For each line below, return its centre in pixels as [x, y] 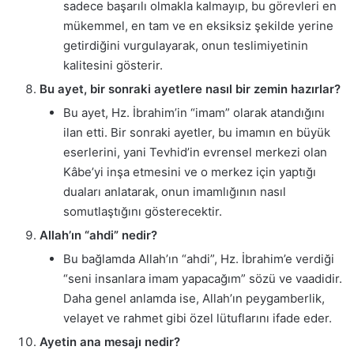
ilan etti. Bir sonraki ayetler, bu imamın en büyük [197, 132]
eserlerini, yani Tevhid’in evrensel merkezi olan [195, 152]
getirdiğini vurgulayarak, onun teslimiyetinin [186, 45]
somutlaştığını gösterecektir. [143, 211]
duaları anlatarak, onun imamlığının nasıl [175, 191]
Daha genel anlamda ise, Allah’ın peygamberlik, [194, 298]
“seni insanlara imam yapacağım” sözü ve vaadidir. [203, 278]
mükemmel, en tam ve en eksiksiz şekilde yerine [198, 25]
